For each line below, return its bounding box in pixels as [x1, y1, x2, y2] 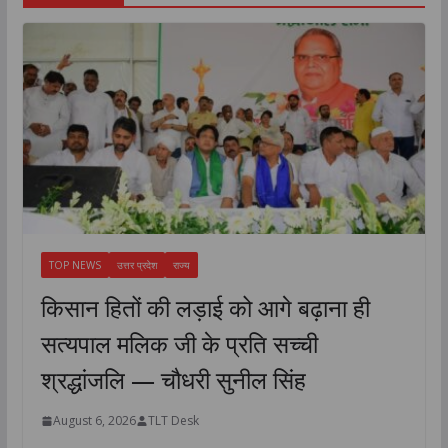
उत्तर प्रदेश [116, 258, 157, 273]
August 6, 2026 [52, 412, 136, 430]
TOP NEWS [48, 258, 101, 273]
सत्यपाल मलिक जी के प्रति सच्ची [40, 327, 318, 361]
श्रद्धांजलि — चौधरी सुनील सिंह [40, 363, 306, 397]
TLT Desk [147, 412, 199, 430]
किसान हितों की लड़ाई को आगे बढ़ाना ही [40, 291, 370, 325]
